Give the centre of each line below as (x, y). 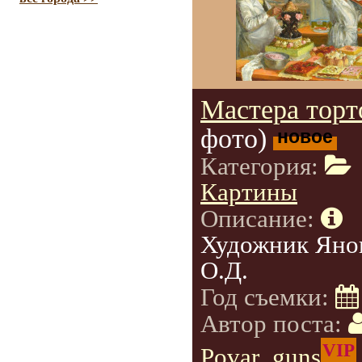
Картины (249, 192)
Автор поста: (274, 324)
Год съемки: (268, 297)
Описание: (261, 219)
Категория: (263, 166)
